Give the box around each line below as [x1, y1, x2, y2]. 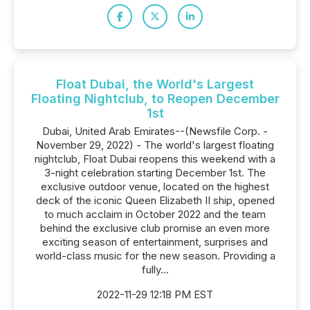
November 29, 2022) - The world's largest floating [36, 138, 274, 152]
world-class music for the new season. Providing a [35, 249, 275, 262]
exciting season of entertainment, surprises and [42, 235, 268, 248]
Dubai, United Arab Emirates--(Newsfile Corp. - [42, 125, 268, 138]
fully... [141, 263, 169, 276]
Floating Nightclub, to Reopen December [30, 91, 280, 106]
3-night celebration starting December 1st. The [44, 166, 266, 179]
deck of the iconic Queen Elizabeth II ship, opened [35, 194, 275, 207]
